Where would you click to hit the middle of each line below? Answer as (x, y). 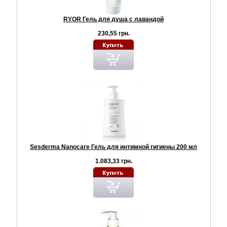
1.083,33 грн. (113, 161)
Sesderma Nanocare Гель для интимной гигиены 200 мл (113, 147)
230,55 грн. (113, 33)
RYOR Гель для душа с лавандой (113, 19)
